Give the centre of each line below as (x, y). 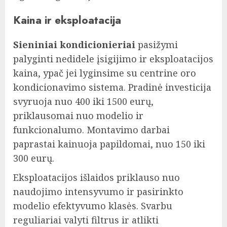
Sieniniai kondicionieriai (74, 45)
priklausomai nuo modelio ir (78, 116)
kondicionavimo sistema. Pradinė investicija (112, 87)
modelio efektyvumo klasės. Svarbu (93, 206)
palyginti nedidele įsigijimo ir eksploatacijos (113, 59)
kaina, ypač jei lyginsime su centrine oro (105, 73)
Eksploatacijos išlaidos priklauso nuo (97, 178)
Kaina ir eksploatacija (67, 20)
